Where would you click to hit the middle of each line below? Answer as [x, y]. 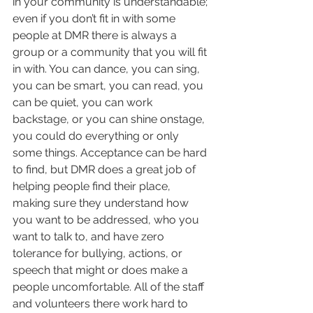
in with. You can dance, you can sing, [108, 69]
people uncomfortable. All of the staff [110, 287]
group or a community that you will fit [111, 52]
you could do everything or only [97, 136]
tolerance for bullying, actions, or [99, 254]
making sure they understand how [102, 203]
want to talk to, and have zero [90, 237]
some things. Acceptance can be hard [111, 153]
